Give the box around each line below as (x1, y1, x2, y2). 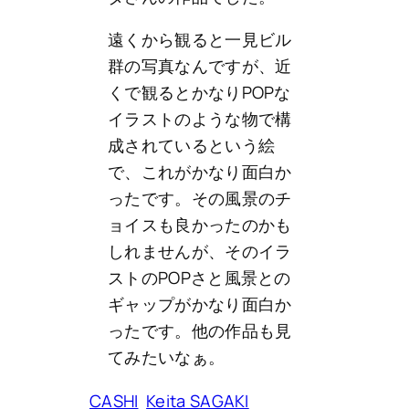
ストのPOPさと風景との (108, 267, 291, 289)
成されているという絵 (108, 134, 276, 157)
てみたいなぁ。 (108, 346, 225, 369)
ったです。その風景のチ (108, 187, 292, 210)
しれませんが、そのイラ (108, 240, 292, 263)
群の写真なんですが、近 (108, 55, 292, 78)
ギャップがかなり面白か (108, 293, 292, 316)
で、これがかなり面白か (108, 161, 292, 184)
